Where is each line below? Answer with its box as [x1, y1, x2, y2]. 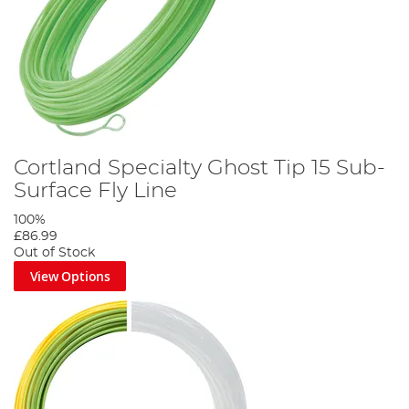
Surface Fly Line [14, 179, 177, 202]
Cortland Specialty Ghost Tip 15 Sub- [14, 156, 385, 179]
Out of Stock [14, 246, 95, 259]
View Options [29, 267, 110, 285]
